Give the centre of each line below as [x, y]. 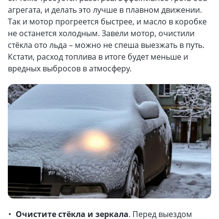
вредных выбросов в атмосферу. [70, 68]
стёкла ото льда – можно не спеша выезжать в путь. [106, 45]
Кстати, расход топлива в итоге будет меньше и [98, 57]
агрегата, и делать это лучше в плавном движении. [105, 10]
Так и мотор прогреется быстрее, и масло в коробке [107, 22]
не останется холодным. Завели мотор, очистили [101, 33]
